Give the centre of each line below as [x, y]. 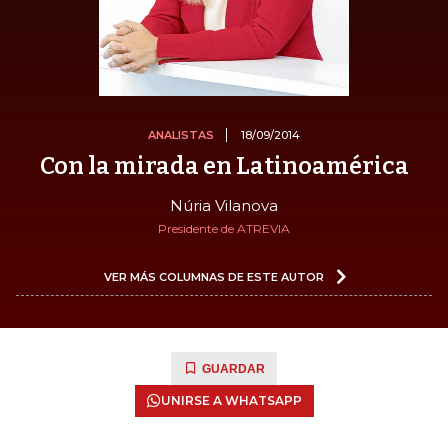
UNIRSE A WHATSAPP [231, 400]
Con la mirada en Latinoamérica [224, 165]
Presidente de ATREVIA [224, 228]
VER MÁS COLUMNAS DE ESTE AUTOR [214, 276]
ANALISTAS [181, 134]
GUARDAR [233, 368]
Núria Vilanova [224, 205]
